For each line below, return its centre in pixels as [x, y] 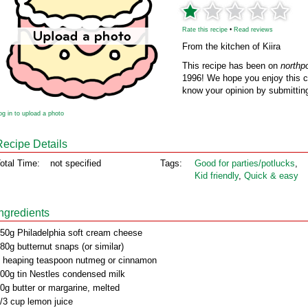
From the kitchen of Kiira [231, 46]
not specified [76, 163]
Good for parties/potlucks [245, 163]
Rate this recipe [205, 30]
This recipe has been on [231, 66]
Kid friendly [217, 176]
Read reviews [253, 30]
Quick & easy [271, 176]
